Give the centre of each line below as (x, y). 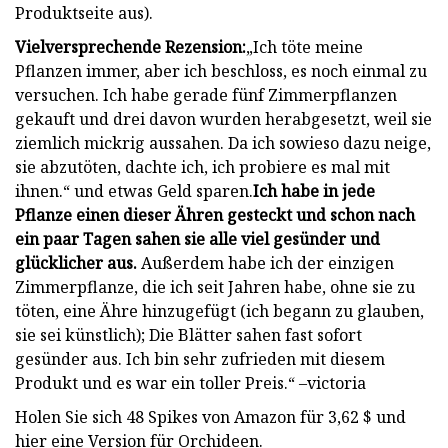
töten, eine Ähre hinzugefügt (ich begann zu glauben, (219, 310)
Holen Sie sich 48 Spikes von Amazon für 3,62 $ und (210, 416)
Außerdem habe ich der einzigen (265, 262)
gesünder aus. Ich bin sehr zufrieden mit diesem (200, 358)
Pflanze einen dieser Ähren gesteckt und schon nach (215, 214)
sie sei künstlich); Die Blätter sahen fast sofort (188, 334)
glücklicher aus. (76, 262)
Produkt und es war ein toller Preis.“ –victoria (190, 382)
